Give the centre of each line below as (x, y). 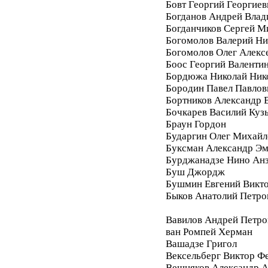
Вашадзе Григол (201, 243)
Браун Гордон (196, 124)
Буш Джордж (195, 172)
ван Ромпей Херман (209, 232)
